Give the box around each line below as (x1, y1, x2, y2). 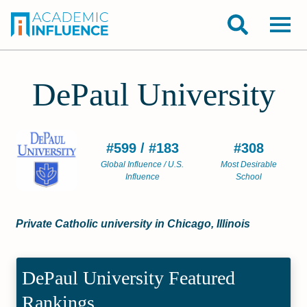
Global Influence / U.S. (101, 160, 184, 169)
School (236, 172, 262, 182)
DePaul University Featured (22, 267, 236, 288)
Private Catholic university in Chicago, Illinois (16, 218, 251, 230)
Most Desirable (221, 160, 278, 169)
